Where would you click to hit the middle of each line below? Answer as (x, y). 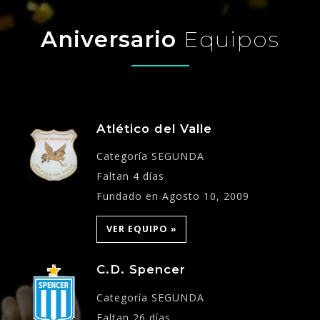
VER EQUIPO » (141, 229)
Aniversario (112, 39)
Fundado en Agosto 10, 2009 (172, 196)
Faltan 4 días (130, 176)
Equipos (231, 39)
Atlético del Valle (154, 128)
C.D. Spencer (141, 270)
